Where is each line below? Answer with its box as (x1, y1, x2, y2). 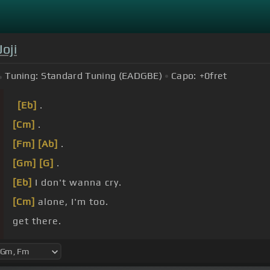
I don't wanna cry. (32, 177, 122, 189)
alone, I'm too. (35, 196, 108, 208)
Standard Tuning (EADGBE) (41, 70, 163, 82)
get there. (13, 215, 61, 227)
